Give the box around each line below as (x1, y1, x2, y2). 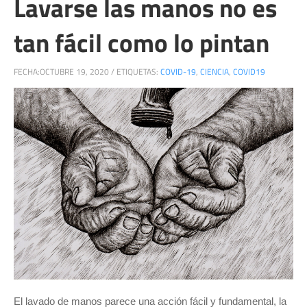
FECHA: (14, 64, 40, 78)
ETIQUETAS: (116, 64, 160, 78)
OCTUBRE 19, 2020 (40, 64, 109, 78)
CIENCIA (200, 64, 229, 78)
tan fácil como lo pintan (14, 23, 269, 62)
